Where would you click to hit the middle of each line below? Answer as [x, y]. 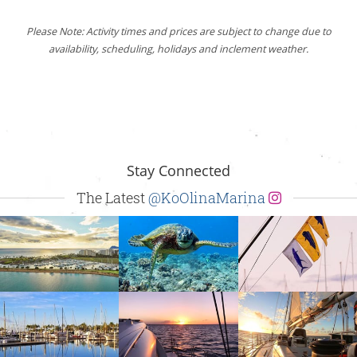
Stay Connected [178, 170]
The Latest [112, 197]
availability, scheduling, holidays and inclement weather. [178, 49]
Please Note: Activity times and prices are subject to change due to [178, 31]
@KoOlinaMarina [208, 197]
